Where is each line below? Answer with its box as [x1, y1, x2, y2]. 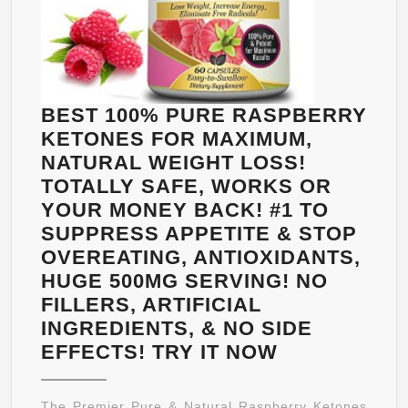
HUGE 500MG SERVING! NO [41, 270, 328, 293]
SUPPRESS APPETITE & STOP [41, 222, 357, 246]
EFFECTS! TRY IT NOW [41, 341, 278, 364]
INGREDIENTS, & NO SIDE [41, 317, 312, 341]
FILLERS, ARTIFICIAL [41, 293, 261, 317]
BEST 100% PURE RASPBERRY [41, 104, 367, 127]
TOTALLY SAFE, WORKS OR [41, 175, 331, 199]
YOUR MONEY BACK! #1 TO [41, 199, 329, 222]
